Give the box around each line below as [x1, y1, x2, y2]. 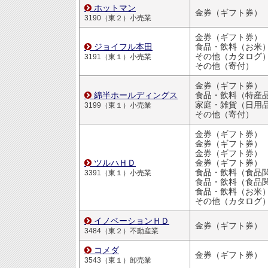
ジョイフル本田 [94, 42, 153, 52]
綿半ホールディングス [94, 90, 178, 100]
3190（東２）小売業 [84, 14, 151, 23]
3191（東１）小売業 [84, 53, 151, 62]
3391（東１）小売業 [84, 169, 151, 178]
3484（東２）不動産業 [84, 227, 159, 236]
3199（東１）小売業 [84, 101, 151, 110]
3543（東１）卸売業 [84, 256, 151, 265]
